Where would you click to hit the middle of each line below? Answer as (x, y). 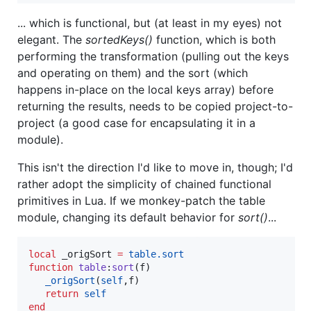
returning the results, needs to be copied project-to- (155, 106)
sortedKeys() (119, 39)
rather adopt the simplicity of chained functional (144, 184)
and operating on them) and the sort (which (133, 73)
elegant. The (51, 39)
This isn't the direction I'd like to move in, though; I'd (155, 167)
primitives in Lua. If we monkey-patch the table (141, 200)
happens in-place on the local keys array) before (145, 89)
